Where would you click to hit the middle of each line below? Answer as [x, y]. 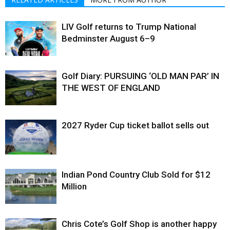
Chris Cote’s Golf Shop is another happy [139, 224]
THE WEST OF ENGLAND [111, 88]
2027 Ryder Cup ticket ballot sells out [135, 125]
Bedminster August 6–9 [108, 38]
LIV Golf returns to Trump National [129, 26]
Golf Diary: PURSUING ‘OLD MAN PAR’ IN [140, 76]
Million [74, 186]
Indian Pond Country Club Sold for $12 [136, 174]
